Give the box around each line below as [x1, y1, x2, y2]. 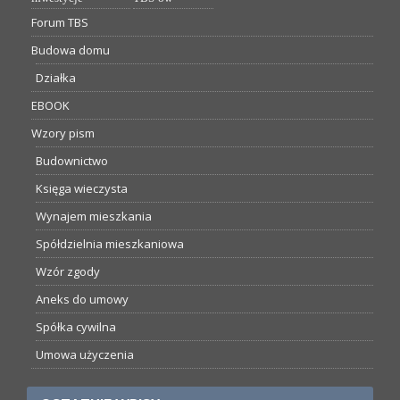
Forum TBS [31, 14, 89, 31]
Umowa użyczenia [36, 346, 135, 363]
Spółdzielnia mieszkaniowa [36, 236, 185, 253]
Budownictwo [36, 153, 109, 170]
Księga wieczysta [36, 180, 129, 197]
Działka [36, 70, 77, 87]
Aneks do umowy [36, 291, 129, 308]
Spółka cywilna [36, 319, 117, 336]
